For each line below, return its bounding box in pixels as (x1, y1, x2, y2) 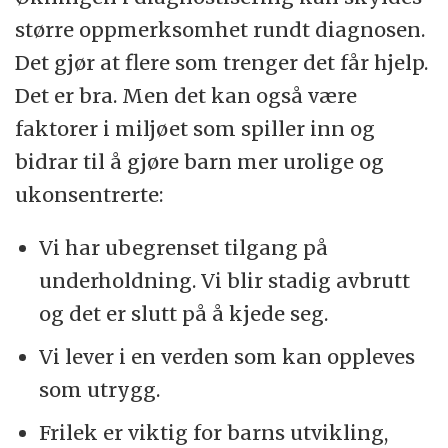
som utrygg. (39, 377, 161, 403)
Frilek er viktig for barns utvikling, (39, 420, 389, 446)
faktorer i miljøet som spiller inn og (15, 116, 376, 142)
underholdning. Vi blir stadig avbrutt (39, 268, 411, 294)
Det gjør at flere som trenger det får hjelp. (15, 50, 429, 76)
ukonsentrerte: (15, 182, 164, 208)
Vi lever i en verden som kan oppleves (39, 344, 416, 370)
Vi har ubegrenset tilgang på (39, 235, 329, 261)
